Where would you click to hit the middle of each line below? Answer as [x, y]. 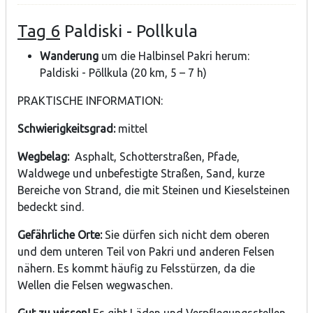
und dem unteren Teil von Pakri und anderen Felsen [146, 252]
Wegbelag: [43, 157]
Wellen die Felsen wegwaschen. [95, 285]
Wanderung [69, 56]
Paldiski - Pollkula [129, 31]
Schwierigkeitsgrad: [68, 129]
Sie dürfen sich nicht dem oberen [186, 235]
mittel [133, 129]
